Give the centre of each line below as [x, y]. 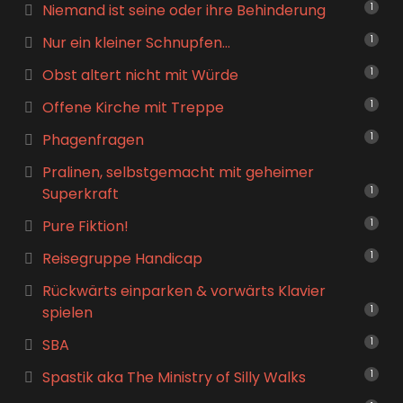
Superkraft [80, 194]
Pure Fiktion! [85, 226]
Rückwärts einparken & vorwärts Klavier [184, 291]
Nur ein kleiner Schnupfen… [136, 43]
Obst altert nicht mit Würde [140, 75]
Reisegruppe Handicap [122, 259]
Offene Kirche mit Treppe [133, 107]
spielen [67, 313]
